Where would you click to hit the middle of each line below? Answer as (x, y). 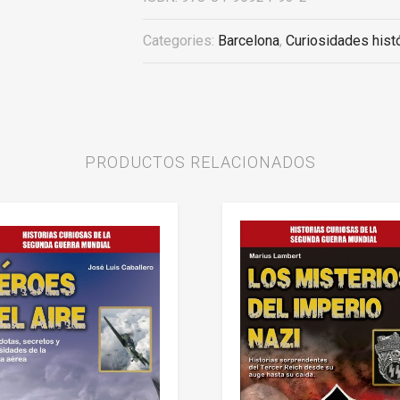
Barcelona (249, 41)
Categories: (180, 41)
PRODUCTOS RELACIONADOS (200, 162)
